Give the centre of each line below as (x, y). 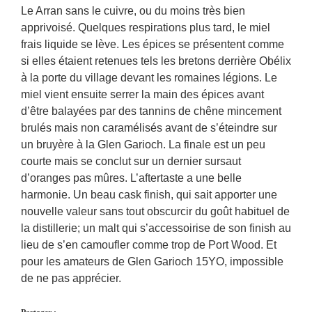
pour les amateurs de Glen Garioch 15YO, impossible (152, 262)
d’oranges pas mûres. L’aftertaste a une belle (131, 178)
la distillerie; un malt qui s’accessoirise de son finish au (156, 228)
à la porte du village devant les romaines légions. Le (149, 78)
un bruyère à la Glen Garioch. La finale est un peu (143, 145)
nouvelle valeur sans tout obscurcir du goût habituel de (155, 211)
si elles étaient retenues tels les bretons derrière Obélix (156, 61)
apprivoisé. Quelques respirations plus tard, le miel (146, 28)
